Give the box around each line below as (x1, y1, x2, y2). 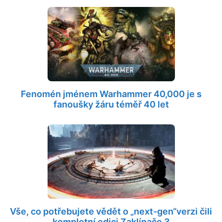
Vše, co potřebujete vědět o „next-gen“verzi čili (10, 206, 212, 217)
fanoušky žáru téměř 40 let (53, 99, 169, 110)
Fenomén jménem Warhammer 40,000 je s (20, 88, 202, 99)
